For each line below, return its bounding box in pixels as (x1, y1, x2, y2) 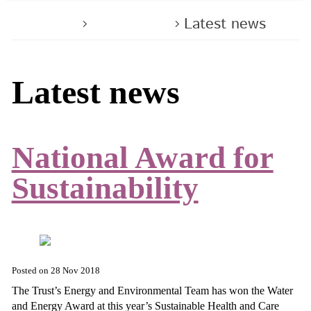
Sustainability (11, 171, 199, 206)
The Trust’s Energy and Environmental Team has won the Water (11, 285, 293, 297)
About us (92, 8, 165, 34)
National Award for (11, 140, 274, 176)
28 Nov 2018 (50, 265, 100, 276)
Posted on (11, 265, 51, 276)
